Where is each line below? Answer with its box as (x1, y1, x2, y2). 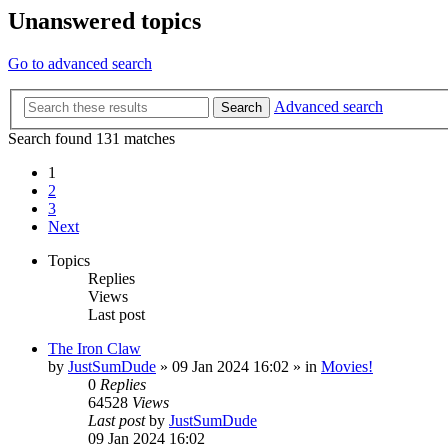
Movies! (321, 357, 373, 375)
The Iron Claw (48, 339, 141, 357)
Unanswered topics (8, 8, 201, 35)
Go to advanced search (8, 55, 152, 73)
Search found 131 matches (8, 129, 175, 147)
